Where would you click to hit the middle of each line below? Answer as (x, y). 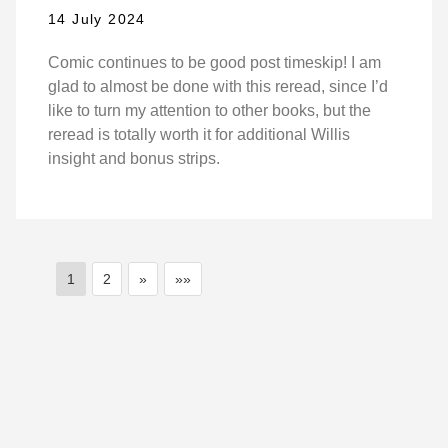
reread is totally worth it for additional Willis (199, 135)
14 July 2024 (97, 19)
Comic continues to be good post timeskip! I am (214, 63)
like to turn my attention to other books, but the (209, 111)
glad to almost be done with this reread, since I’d (218, 87)
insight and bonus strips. (134, 159)
